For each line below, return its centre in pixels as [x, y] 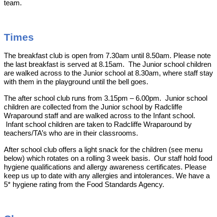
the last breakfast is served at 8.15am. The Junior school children [108, 65]
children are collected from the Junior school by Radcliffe [93, 107]
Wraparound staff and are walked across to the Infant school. [100, 116]
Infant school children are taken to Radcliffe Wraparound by [98, 125]
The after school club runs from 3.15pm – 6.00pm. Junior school [106, 99]
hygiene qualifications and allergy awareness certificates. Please [105, 167]
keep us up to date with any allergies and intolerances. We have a [107, 176]
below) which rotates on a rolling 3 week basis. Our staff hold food [108, 159]
